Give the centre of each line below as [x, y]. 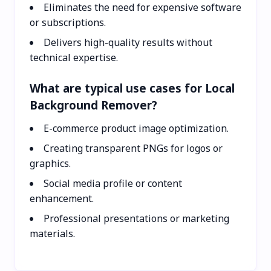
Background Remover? [93, 105]
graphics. [50, 163]
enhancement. [62, 198]
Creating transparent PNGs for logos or [133, 148]
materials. [52, 233]
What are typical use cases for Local [132, 88]
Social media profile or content [113, 183]
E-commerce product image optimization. [136, 128]
